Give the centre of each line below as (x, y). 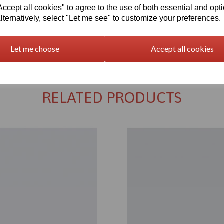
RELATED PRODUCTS (112, 97)
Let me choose (35, 48)
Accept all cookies (182, 48)
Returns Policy (112, 44)
